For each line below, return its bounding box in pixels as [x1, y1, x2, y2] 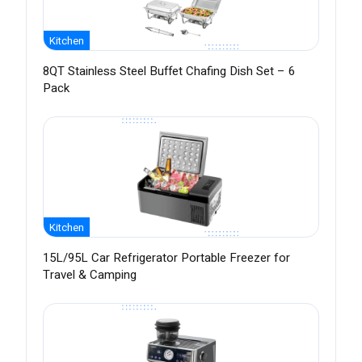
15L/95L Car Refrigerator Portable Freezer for [43, 249, 290, 267]
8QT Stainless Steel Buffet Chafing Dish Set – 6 [43, 62, 295, 81]
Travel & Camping [43, 266, 137, 284]
